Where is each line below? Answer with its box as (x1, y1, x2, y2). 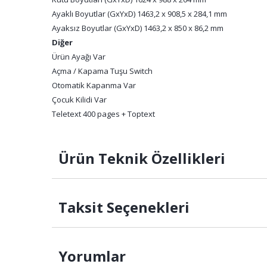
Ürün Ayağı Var (52, 51, 105, 62)
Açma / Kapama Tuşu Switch (52, 66, 153, 76)
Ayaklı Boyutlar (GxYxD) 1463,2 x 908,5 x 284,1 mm (52, 8, 227, 19)
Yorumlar (55, 246, 126, 266)
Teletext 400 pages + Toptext (52, 108, 155, 119)
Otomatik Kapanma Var (52, 80, 136, 91)
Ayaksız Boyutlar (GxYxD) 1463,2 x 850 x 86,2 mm (52, 23, 223, 33)
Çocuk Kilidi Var (52, 94, 107, 105)
